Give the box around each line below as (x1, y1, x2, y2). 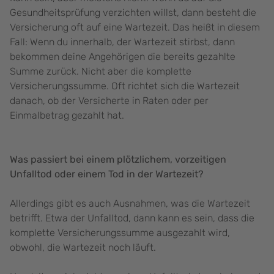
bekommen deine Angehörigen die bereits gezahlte (10, 51, 235, 63)
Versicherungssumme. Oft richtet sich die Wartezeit (10, 80, 240, 92)
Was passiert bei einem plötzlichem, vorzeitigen (10, 154, 226, 166)
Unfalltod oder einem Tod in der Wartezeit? (10, 168, 204, 180)
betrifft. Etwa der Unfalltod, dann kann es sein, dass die (10, 212, 254, 224)
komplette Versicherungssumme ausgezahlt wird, (10, 227, 230, 239)
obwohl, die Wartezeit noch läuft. (10, 242, 156, 254)
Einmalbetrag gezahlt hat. (10, 109, 127, 122)
